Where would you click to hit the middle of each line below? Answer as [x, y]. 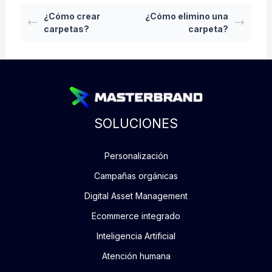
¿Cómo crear [72, 16]
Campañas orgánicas [136, 175]
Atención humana [136, 256]
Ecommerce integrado [136, 216]
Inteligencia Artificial [136, 236]
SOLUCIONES [136, 123]
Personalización [136, 155]
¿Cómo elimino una [187, 16]
